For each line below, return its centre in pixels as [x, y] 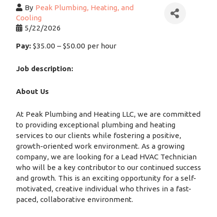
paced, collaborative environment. [74, 200]
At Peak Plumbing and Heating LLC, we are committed [108, 114]
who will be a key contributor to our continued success [108, 168]
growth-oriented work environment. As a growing [100, 146]
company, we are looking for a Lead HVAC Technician [106, 157]
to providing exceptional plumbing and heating [95, 125]
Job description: [44, 69]
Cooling [29, 18]
